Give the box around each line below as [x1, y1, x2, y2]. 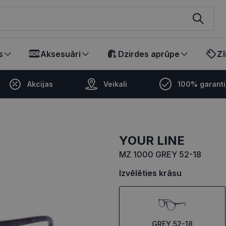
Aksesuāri [40, 48, 81, 59]
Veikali [103, 80, 127, 88]
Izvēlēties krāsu [119, 168, 182, 178]
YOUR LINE [128, 133, 185, 148]
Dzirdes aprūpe [118, 48, 180, 59]
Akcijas [27, 80, 53, 88]
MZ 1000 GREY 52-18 [119, 149, 201, 159]
